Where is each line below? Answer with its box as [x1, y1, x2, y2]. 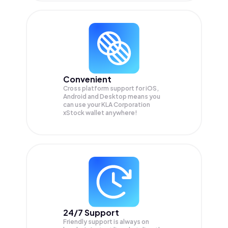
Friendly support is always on [63, 217, 149, 225]
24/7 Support [63, 207, 119, 218]
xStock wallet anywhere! [63, 108, 137, 117]
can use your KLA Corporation [63, 100, 150, 108]
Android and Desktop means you [63, 92, 160, 100]
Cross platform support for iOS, [63, 84, 159, 92]
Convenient [63, 73, 111, 84]
